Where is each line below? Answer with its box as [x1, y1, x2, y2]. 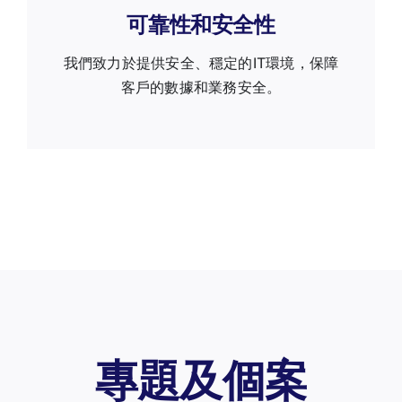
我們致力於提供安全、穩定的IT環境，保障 [63, 53, 339, 72]
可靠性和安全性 [127, 11, 275, 38]
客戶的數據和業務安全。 [120, 77, 282, 96]
